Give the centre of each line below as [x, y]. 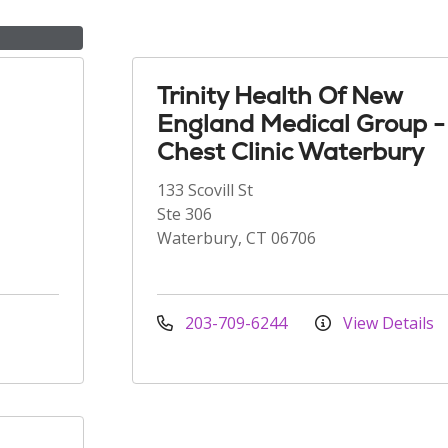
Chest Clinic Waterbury [290, 151]
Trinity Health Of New [279, 95]
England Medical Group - [301, 123]
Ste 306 [184, 214]
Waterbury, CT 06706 [236, 238]
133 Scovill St [205, 190]
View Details [386, 323]
